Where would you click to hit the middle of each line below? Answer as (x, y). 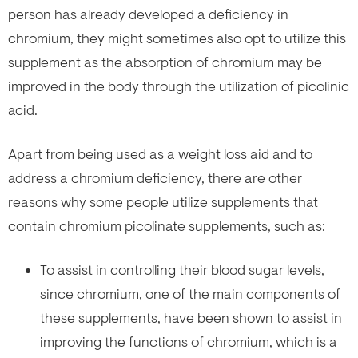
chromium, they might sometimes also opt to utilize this (177, 38)
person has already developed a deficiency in (148, 14)
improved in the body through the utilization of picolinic (179, 86)
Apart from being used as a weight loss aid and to (160, 154)
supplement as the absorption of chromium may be (165, 62)
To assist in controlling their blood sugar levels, (182, 270)
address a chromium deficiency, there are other (155, 178)
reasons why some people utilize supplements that (163, 202)
